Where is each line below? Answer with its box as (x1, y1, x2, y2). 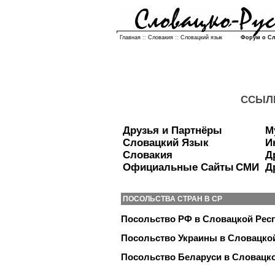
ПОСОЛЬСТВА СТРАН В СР (123, 195, 222, 203)
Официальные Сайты (123, 161, 234, 173)
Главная (120, 34, 141, 41)
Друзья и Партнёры (123, 125, 222, 136)
